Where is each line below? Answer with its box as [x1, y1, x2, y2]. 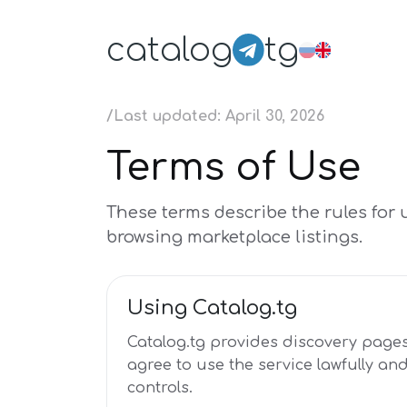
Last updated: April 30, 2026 [114, 108, 324, 124]
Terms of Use [106, 146, 361, 189]
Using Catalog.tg [127, 297, 297, 319]
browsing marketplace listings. [106, 228, 362, 246]
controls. [127, 380, 193, 396]
